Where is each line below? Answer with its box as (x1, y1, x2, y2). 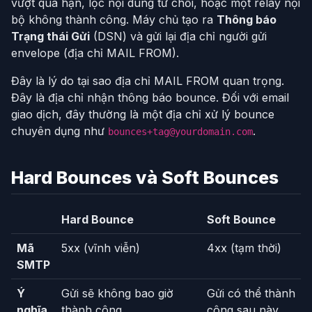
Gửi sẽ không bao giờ (61, 286, 173, 301)
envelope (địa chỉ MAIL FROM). (11, 46, 179, 61)
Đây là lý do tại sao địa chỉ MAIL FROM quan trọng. (11, 74, 284, 88)
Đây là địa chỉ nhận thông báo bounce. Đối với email (11, 91, 289, 105)
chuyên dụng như (11, 124, 108, 139)
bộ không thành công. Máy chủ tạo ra (11, 13, 217, 27)
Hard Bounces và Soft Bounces (11, 167, 279, 189)
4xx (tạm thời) (207, 241, 281, 256)
